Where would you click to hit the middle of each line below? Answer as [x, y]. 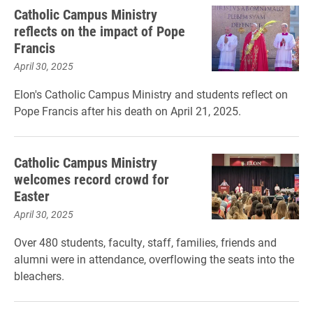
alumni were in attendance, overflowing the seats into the [154, 259]
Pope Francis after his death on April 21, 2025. [128, 111]
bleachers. [39, 276]
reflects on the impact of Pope [100, 31]
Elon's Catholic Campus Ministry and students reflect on [151, 94]
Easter [32, 196]
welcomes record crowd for [92, 179]
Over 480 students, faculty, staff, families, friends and [145, 242]
